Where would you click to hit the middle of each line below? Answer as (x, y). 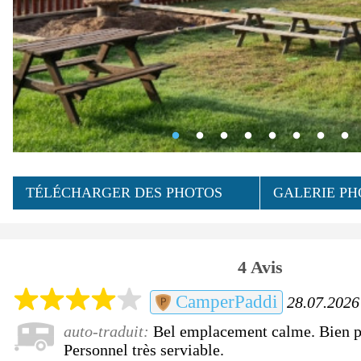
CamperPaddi (224, 301)
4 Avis (260, 267)
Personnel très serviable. (144, 349)
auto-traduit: (109, 331)
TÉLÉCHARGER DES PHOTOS (124, 193)
